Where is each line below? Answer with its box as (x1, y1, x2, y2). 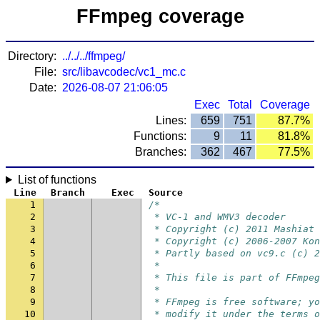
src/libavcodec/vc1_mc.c (62, 66, 186, 78)
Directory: (8, 50, 56, 62)
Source (149, 187, 183, 198)
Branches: (135, 146, 186, 158)
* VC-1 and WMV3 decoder (149, 211, 286, 222)
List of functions (17, 174, 96, 186)
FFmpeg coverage (76, 6, 244, 27)
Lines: (156, 114, 186, 126)
